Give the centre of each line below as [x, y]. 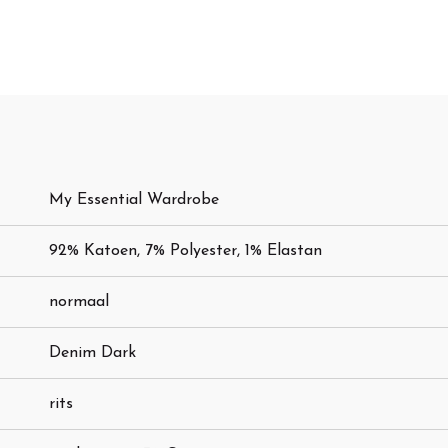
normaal [79, 302]
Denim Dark [92, 353]
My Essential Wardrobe [134, 200]
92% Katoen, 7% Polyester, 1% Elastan [185, 251]
